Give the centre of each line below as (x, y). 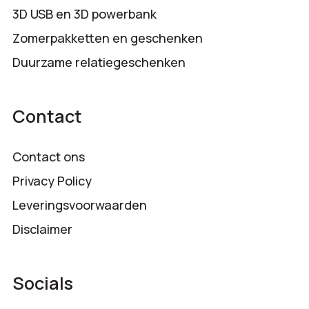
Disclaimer (42, 229)
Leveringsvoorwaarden (79, 205)
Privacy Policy (52, 181)
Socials (42, 283)
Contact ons (48, 157)
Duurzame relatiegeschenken (99, 62)
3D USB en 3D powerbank (84, 14)
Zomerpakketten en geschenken (107, 38)
